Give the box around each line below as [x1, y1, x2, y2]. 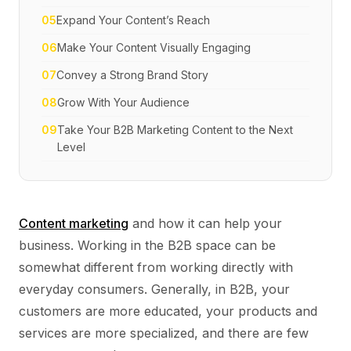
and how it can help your [128, 215, 282, 231]
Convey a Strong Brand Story [56, 68, 208, 81]
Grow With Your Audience [57, 96, 190, 109]
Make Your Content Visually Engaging [57, 41, 251, 54]
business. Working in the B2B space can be [19, 237, 276, 253]
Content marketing [19, 215, 128, 231]
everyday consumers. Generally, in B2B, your [19, 281, 290, 297]
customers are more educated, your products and [19, 303, 317, 319]
